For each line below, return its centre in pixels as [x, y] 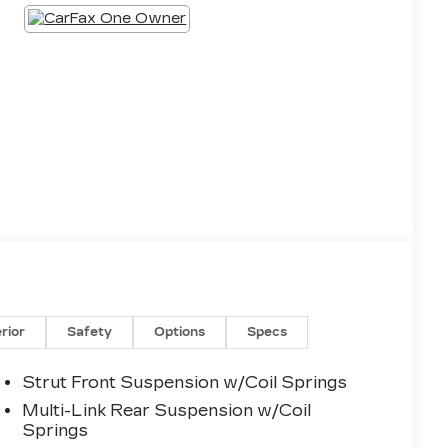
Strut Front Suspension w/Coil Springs [185, 382]
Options [180, 331]
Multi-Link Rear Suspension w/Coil [167, 410]
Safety [90, 331]
